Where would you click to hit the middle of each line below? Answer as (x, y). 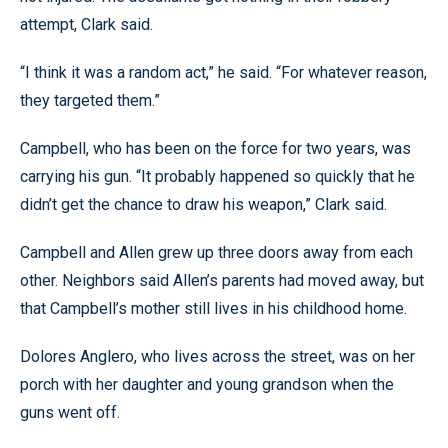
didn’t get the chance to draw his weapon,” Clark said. (203, 204)
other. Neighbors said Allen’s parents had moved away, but (222, 280)
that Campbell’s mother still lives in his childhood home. (213, 308)
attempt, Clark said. (86, 24)
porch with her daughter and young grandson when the (207, 384)
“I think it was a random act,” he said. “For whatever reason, (223, 72)
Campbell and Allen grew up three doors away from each (216, 252)
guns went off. (70, 412)
